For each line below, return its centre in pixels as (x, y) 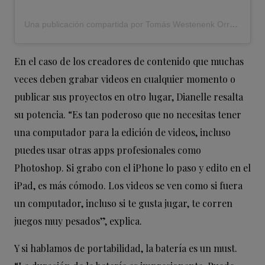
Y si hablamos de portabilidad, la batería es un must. (126, 248)
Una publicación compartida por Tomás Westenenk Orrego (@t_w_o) (234, 25)
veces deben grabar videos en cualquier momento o (125, 79)
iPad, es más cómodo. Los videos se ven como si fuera (128, 186)
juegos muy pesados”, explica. (78, 221)
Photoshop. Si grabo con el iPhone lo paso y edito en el (132, 168)
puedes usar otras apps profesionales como (108, 150)
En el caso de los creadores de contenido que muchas (129, 62)
